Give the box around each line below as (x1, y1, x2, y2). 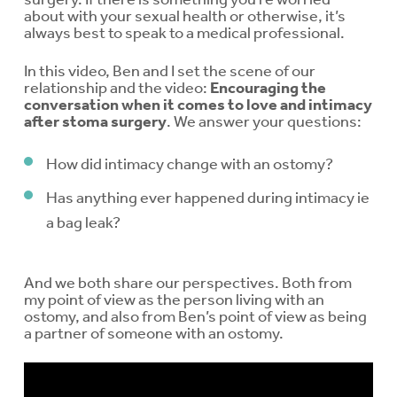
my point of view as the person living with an (24, 289, 324, 308)
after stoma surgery (24, 111, 167, 131)
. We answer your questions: (167, 111, 362, 130)
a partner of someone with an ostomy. (24, 323, 284, 342)
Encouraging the (210, 77, 326, 97)
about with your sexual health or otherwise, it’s (24, 5, 346, 25)
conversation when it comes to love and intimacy (24, 94, 372, 114)
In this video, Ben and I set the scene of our (24, 60, 315, 80)
